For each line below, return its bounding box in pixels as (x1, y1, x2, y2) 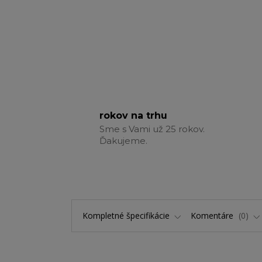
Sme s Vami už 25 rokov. (99, 123, 205, 135)
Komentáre (191, 210, 236, 222)
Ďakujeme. (99, 135, 147, 147)
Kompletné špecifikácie (82, 210, 170, 222)
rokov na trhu (99, 110, 167, 122)
